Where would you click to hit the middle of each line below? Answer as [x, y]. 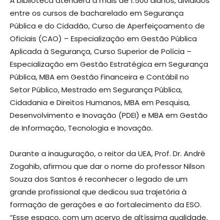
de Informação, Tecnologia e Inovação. [81, 128]
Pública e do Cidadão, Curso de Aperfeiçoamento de [107, 26]
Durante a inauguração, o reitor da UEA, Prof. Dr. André [108, 153]
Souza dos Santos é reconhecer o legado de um [99, 179]
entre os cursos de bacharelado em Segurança [97, 13]
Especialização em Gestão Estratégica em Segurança [109, 64]
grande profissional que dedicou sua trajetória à [98, 192]
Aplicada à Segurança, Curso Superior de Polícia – [101, 51]
